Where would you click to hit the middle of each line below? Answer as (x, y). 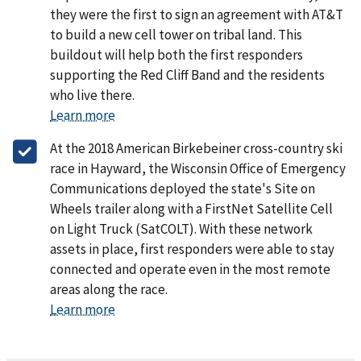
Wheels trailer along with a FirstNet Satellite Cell (191, 208)
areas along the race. (109, 289)
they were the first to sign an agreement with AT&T (197, 14)
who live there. (92, 95)
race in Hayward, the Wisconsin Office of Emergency (198, 168)
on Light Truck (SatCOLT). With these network (181, 228)
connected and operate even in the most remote (190, 269)
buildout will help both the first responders (176, 54)
